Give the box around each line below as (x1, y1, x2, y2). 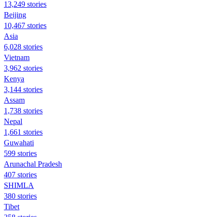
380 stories (4, 191, 37, 200)
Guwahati (4, 138, 34, 147)
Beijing (4, 10, 26, 19)
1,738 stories (4, 106, 43, 115)
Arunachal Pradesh (4, 159, 62, 168)
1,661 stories (4, 127, 43, 136)
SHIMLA (4, 181, 34, 189)
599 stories (4, 149, 37, 157)
